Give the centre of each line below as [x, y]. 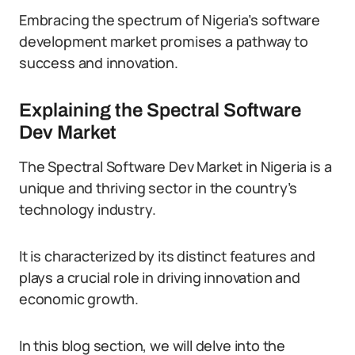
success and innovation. [99, 63]
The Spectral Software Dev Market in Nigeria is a [176, 166]
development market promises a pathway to [164, 41]
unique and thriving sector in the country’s [158, 188]
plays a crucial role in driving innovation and [160, 277]
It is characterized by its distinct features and [167, 256]
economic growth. [79, 299]
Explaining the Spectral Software [160, 110]
